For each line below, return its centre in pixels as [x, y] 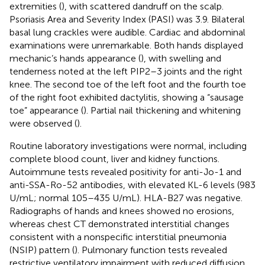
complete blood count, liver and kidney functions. [114, 159]
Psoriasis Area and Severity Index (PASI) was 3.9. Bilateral [127, 19]
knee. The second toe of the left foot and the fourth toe [128, 84]
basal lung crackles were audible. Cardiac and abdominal [127, 32]
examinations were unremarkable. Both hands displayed [126, 45]
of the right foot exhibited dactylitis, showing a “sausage [127, 97]
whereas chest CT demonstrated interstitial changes [119, 224]
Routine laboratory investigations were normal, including [128, 146]
